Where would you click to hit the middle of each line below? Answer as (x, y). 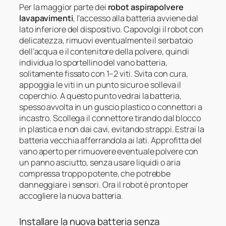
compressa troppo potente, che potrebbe (95, 174)
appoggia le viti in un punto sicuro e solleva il (100, 85)
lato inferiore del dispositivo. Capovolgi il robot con (111, 30)
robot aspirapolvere (146, 7)
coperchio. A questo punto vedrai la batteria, (100, 96)
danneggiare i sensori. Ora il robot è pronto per (104, 185)
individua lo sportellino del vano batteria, (93, 63)
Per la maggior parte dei (64, 7)
